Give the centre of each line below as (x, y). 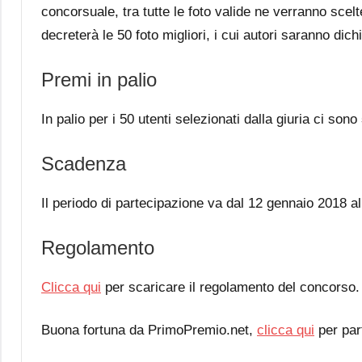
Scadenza (84, 163)
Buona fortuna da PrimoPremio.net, (149, 330)
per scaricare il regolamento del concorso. (230, 287)
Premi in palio (99, 79)
